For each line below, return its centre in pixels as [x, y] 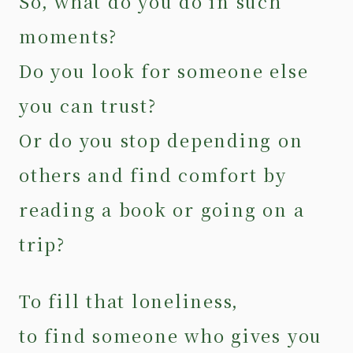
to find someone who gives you [171, 335]
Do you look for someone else [164, 70]
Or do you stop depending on [161, 139]
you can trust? [94, 105]
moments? [74, 35]
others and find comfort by [153, 174]
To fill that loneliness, [135, 300]
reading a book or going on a [162, 209]
